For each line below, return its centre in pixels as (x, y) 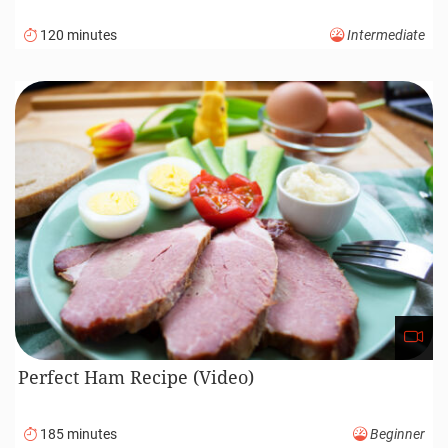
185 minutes (77, 434)
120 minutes (77, 35)
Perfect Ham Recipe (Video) (136, 376)
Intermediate (384, 35)
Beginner (396, 434)
